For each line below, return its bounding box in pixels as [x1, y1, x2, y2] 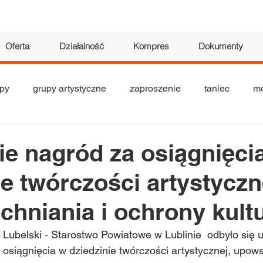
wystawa [216, 130, 252, 141]
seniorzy [46, 130, 82, 141]
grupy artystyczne [33, 83, 106, 94]
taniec [204, 83, 230, 94]
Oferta [5, 41, 29, 52]
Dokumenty [198, 41, 243, 52]
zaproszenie [130, 83, 181, 94]
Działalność [59, 41, 104, 52]
